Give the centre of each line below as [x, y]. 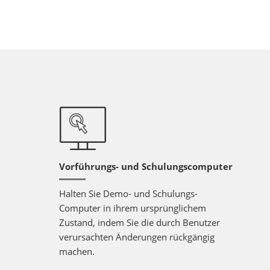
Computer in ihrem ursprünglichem [133, 208]
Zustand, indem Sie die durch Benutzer [140, 222]
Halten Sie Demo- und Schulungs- [128, 193]
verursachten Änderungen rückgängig [137, 237]
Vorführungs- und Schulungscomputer [146, 166]
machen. [77, 251]
